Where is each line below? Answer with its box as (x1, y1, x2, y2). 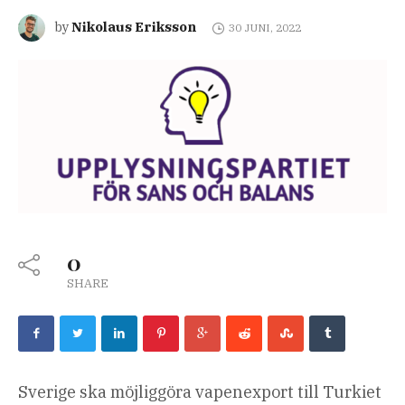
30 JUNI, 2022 (228, 21, 301, 35)
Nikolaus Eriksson (71, 17, 196, 35)
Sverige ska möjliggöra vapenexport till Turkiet (18, 381, 381, 402)
